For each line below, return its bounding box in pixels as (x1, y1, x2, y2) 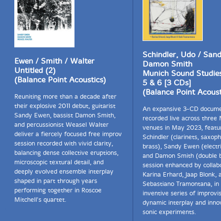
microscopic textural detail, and (14, 158, 104, 166)
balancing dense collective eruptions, (14, 149, 118, 156)
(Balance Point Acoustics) (14, 75, 106, 84)
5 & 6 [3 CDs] (143, 78, 191, 87)
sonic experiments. (143, 208, 196, 216)
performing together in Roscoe (14, 186, 102, 194)
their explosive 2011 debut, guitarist (14, 102, 115, 110)
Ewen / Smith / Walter (14, 56, 95, 66)
